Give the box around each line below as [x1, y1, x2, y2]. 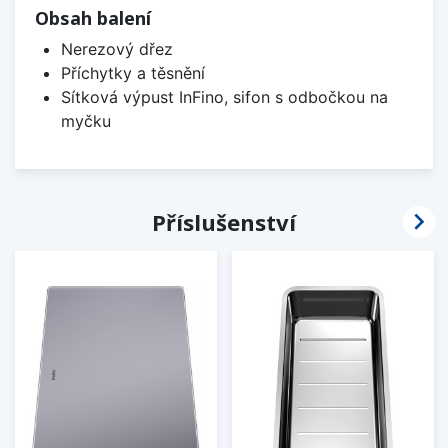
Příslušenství [152, 207, 296, 238]
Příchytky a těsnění [60, 63, 205, 84]
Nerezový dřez [60, 39, 173, 60]
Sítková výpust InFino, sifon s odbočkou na [60, 87, 388, 108]
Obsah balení [35, 6, 151, 31]
